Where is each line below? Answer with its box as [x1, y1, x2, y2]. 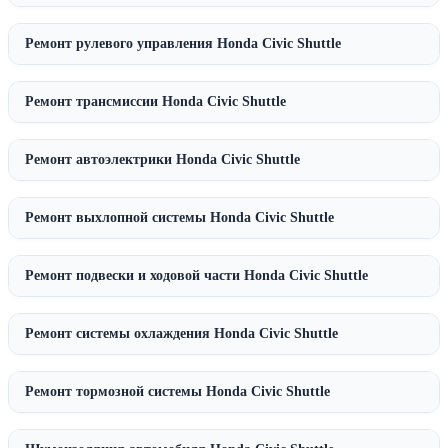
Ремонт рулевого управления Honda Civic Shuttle [25, 36, 341, 52]
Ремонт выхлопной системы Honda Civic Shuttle [25, 210, 334, 226]
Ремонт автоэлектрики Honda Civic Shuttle [25, 152, 300, 168]
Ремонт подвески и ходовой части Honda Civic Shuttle [25, 268, 368, 284]
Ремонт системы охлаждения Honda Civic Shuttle [25, 326, 338, 342]
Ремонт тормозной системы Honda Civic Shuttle [25, 384, 330, 400]
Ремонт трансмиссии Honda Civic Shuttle [25, 94, 286, 110]
